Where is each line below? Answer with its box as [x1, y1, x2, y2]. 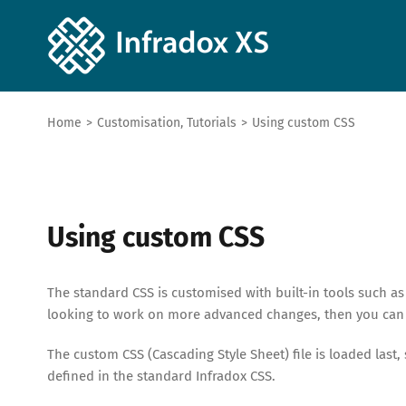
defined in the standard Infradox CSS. [47, 368, 275, 384]
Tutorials [187, 115, 237, 130]
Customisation [97, 115, 180, 130]
